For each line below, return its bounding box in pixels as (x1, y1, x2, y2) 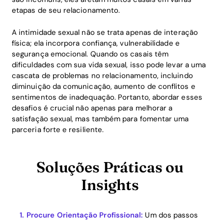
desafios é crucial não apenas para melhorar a (12, 103, 173, 113)
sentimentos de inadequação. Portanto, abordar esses (12, 92, 202, 102)
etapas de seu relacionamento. (12, 5, 120, 15)
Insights (81, 175, 139, 194)
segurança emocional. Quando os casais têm (12, 49, 169, 59)
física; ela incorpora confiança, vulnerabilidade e (12, 38, 180, 48)
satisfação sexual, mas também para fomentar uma (12, 113, 189, 124)
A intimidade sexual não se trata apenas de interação (12, 27, 198, 37)
